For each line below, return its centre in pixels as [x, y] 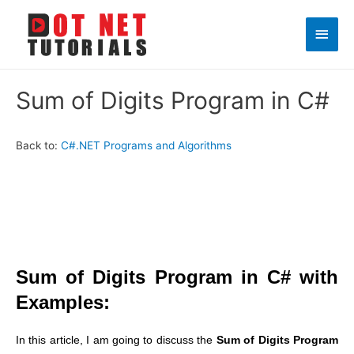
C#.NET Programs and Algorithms [146, 146]
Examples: [63, 303]
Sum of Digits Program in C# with [177, 277]
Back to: [38, 146]
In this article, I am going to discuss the [116, 341]
